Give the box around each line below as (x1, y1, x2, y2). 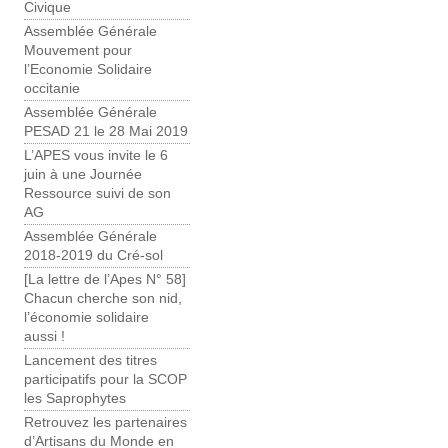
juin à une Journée (24, 167, 142, 183)
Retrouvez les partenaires (24, 415, 187, 431)
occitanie (24, 81, 80, 97)
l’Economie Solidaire (24, 62, 152, 78)
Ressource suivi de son (24, 186, 171, 202)
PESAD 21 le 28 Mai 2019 (24, 124, 188, 140)
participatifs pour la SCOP (24, 372, 187, 388)
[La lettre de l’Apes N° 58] (24, 272, 186, 288)
